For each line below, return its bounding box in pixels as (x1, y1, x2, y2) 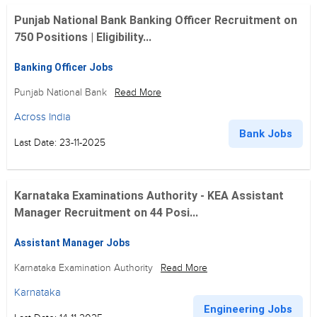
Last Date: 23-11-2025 (14, 137, 105, 149)
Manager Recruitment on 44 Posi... (14, 206, 198, 219)
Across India (14, 110, 71, 123)
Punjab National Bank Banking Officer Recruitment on (14, 13, 297, 27)
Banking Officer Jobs (14, 62, 113, 73)
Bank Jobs (239, 127, 292, 140)
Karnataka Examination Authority (14, 262, 156, 274)
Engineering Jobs (204, 303, 292, 316)
